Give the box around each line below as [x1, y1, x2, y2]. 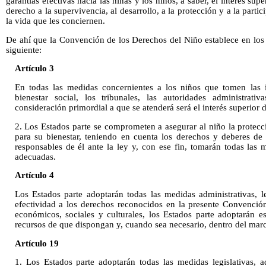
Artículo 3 [14, 64, 54, 74]
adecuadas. [14, 151, 56, 161]
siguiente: [6, 45, 42, 55]
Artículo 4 [14, 170, 54, 180]
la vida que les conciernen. [6, 16, 105, 26]
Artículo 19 [14, 238, 59, 248]
